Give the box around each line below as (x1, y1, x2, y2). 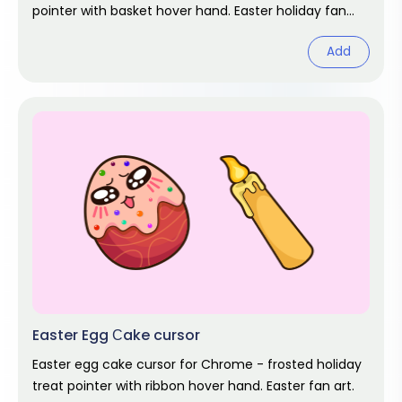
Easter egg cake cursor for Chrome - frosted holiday (32, 355, 362, 373)
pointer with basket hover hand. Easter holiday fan (32, 2, 346, 20)
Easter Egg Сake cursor (32, 325, 200, 345)
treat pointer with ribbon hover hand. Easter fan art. (32, 377, 354, 395)
